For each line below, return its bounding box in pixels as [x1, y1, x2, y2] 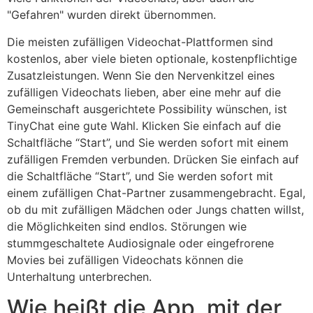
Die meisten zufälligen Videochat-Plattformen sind [7, 34, 273, 49]
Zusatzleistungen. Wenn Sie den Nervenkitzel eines [7, 68, 275, 82]
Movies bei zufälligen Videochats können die [7, 252, 243, 267]
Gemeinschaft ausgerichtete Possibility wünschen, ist [7, 101, 287, 116]
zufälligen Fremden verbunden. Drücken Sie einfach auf [7, 152, 299, 166]
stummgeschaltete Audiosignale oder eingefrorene [7, 235, 274, 250]
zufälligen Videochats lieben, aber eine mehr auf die [7, 85, 281, 99]
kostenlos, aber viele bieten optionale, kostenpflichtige [7, 51, 297, 66]
